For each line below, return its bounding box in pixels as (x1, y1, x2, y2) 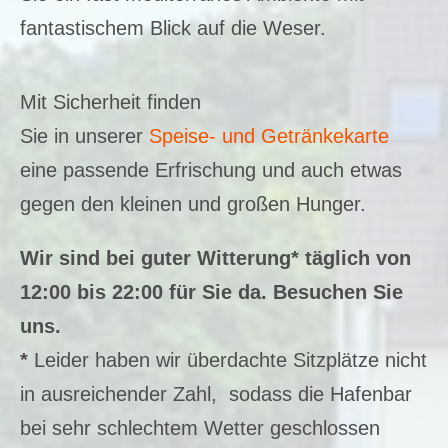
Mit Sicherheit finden (20, 90, 201, 113)
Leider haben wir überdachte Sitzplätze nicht (34, 348, 427, 371)
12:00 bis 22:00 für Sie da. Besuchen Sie (20, 280, 403, 303)
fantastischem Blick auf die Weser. (20, 16, 326, 39)
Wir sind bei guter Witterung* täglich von (20, 246, 411, 269)
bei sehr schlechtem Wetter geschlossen (20, 416, 380, 439)
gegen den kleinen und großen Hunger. (20, 192, 372, 215)
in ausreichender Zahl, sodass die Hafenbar (20, 382, 412, 405)
